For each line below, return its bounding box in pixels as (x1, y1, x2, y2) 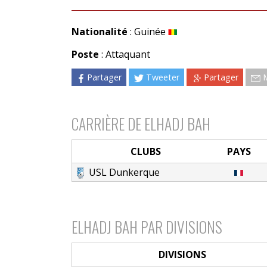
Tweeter (146, 71, 180, 83)
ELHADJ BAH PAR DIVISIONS (71, 215, 222, 238)
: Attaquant (98, 47, 150, 61)
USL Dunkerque (89, 165, 160, 179)
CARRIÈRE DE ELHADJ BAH (71, 111, 210, 135)
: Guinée (127, 24, 168, 38)
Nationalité (71, 24, 128, 38)
